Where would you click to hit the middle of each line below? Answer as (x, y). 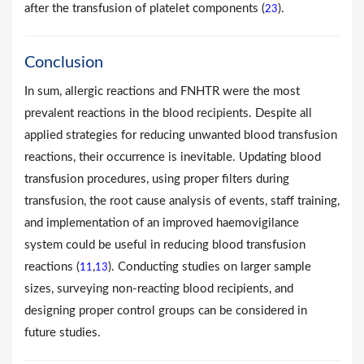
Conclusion (64, 62)
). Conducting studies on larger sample (210, 266)
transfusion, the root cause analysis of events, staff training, (182, 201)
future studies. (63, 332)
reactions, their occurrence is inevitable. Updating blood (173, 157)
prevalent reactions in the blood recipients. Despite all (168, 113)
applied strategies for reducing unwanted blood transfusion (181, 135)
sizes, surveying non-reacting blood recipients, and (159, 288)
